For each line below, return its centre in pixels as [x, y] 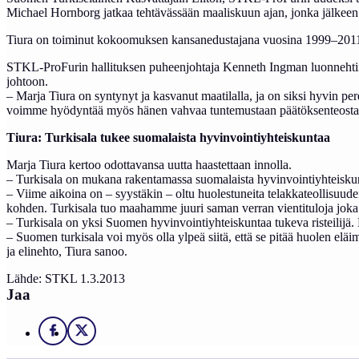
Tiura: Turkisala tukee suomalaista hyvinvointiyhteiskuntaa [170, 137]
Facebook [80, 335]
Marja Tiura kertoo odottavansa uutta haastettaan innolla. [151, 164]
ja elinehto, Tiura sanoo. [67, 251]
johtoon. [27, 81]
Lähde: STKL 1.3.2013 [66, 278]
